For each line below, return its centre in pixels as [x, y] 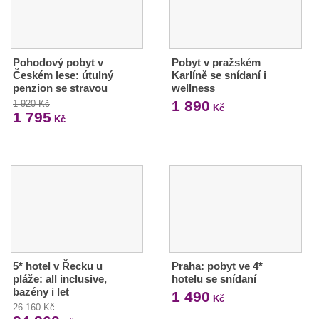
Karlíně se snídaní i [219, 75]
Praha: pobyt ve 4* [217, 266]
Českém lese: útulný [63, 75]
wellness [193, 88]
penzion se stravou [60, 88]
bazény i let [41, 291]
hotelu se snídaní [214, 278]
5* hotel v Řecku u [58, 266]
